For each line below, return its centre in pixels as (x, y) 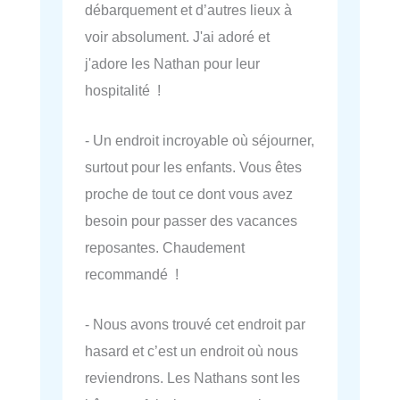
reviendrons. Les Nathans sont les (192, 378)
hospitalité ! (123, 90)
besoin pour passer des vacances (191, 221)
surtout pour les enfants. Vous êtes (193, 167)
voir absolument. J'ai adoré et (177, 36)
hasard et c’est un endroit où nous (192, 351)
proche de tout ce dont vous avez (189, 194)
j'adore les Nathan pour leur (172, 63)
